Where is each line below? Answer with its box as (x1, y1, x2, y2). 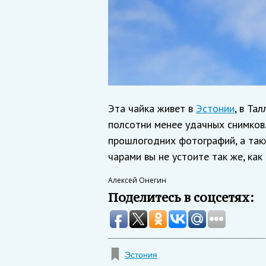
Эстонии (196, 102, 235, 116)
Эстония (125, 250, 157, 260)
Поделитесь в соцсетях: (108, 189, 254, 206)
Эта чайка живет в (108, 102, 196, 116)
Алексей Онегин (108, 175, 166, 186)
